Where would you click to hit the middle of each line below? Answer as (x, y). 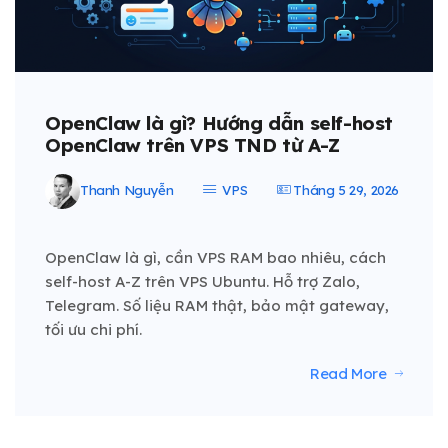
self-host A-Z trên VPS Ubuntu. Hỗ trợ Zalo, (202, 281)
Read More (348, 373)
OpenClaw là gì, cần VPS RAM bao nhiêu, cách (215, 257)
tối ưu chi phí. (93, 329)
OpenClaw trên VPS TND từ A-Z (192, 144)
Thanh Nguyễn (127, 189)
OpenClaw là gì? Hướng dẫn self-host (219, 122)
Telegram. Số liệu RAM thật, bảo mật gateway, (217, 305)
